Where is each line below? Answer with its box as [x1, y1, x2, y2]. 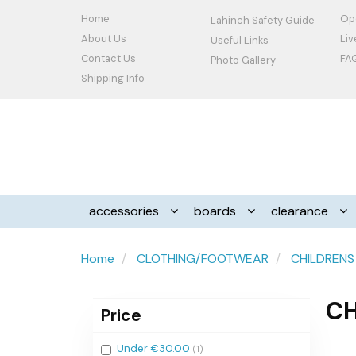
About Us [81, 32, 126, 45]
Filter [100, 341, 126, 354]
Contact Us [81, 52, 136, 65]
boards [193, 203, 239, 219]
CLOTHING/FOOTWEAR [137, 250, 269, 267]
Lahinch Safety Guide [211, 14, 315, 27]
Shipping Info [81, 72, 145, 85]
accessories [88, 203, 162, 219]
